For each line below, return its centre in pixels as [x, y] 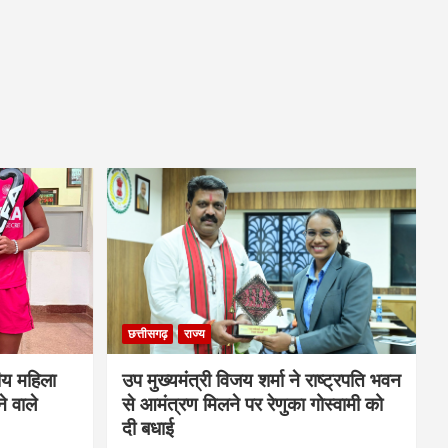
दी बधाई [147, 428]
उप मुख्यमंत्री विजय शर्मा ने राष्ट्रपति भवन [261, 380]
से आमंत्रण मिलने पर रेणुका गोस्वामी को [252, 404]
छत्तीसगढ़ [147, 333]
